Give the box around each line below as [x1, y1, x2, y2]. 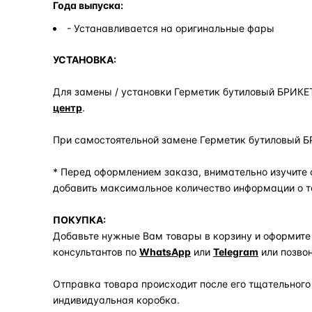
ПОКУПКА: [53, 213, 106, 226]
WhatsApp [139, 245, 191, 258]
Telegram [213, 245, 258, 258]
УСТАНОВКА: [53, 53, 116, 65]
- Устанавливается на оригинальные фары [67, 22, 274, 34]
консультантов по [53, 245, 139, 258]
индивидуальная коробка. [53, 293, 182, 306]
